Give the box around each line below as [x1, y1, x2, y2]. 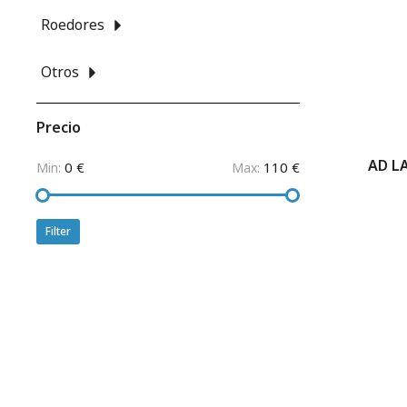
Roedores [41, 15, 104, 35]
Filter [45, 223, 71, 239]
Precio [36, 117, 81, 137]
